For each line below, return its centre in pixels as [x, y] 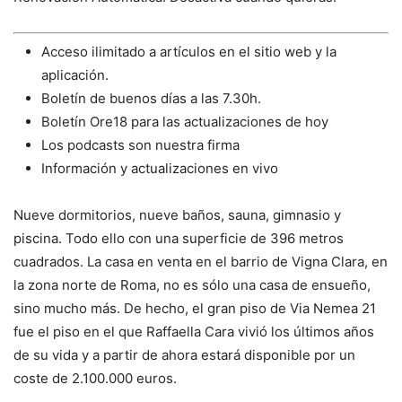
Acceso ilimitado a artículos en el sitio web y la [189, 52]
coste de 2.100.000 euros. [95, 379]
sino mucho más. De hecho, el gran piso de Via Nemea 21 [195, 309]
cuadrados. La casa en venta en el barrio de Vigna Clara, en [201, 262]
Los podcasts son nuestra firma [140, 145]
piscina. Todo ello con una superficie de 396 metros [179, 239]
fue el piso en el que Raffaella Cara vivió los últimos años [194, 332]
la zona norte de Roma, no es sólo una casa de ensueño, [192, 285]
